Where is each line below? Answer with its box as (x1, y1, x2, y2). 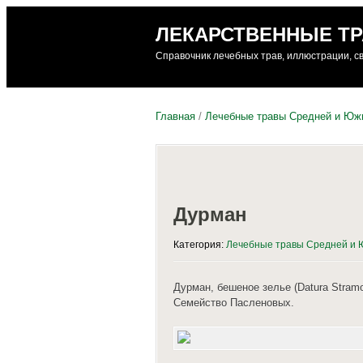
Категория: (173, 239, 226, 251)
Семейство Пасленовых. (173, 297, 294, 310)
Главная (156, 110, 195, 122)
